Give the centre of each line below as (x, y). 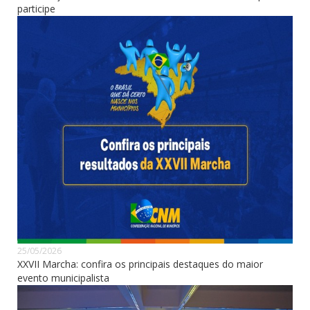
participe (36, 9)
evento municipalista (63, 277)
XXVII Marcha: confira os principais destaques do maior (140, 264)
